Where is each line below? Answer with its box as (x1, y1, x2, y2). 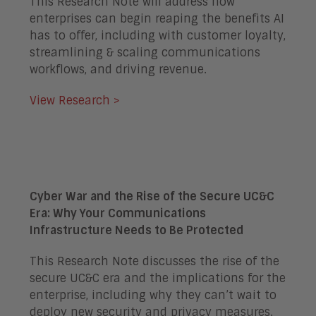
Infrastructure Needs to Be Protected (30, 223, 244, 238)
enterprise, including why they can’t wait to (30, 288, 276, 303)
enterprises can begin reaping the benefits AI (30, 11, 284, 27)
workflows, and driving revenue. (30, 62, 207, 78)
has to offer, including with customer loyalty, (30, 28, 286, 44)
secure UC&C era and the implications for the (30, 271, 286, 286)
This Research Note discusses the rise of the (30, 254, 279, 269)
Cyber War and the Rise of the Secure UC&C (30, 189, 274, 205)
